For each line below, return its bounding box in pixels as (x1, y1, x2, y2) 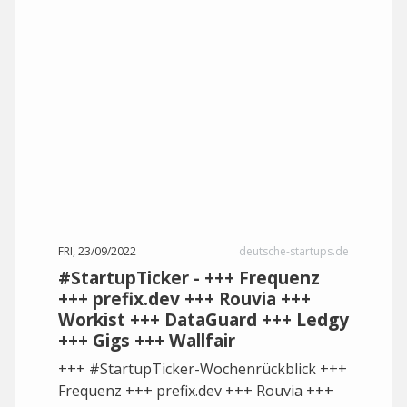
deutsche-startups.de (239, 243, 349, 259)
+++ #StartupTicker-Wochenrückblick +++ (58, 359, 347, 379)
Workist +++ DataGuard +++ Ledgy (58, 307, 349, 332)
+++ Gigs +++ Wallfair (58, 328, 235, 352)
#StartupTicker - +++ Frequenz (58, 265, 320, 290)
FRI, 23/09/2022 (58, 243, 136, 259)
